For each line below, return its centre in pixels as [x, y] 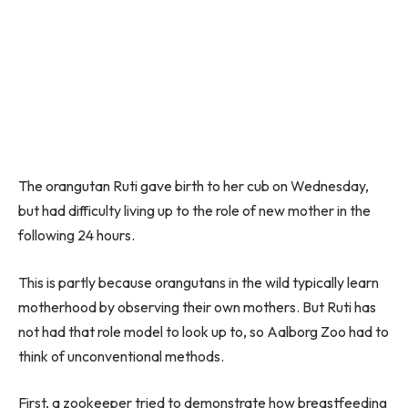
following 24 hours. [76, 235]
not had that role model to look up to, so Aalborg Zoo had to [204, 331]
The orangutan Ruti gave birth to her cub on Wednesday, [194, 186]
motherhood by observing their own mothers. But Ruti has [197, 306]
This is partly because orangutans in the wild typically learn [199, 282]
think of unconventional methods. [121, 356]
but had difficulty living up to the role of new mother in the [194, 211]
